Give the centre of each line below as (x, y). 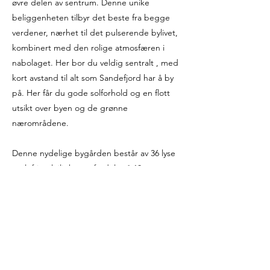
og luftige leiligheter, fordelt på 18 (77, 168)
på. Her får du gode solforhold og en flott (91, 93)
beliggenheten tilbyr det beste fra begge (91, 17)
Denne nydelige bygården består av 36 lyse (94, 153)
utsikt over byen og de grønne (70, 108)
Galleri (96, 229)
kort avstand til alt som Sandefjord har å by (93, 78)
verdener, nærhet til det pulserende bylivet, (95, 33)
